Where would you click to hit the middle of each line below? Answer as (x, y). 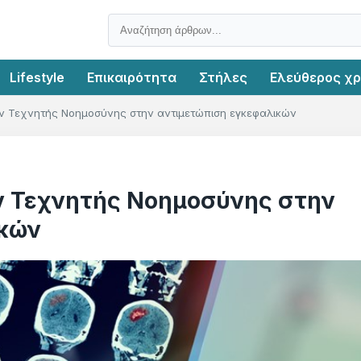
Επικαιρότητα (132, 77)
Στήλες (223, 77)
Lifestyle (37, 77)
